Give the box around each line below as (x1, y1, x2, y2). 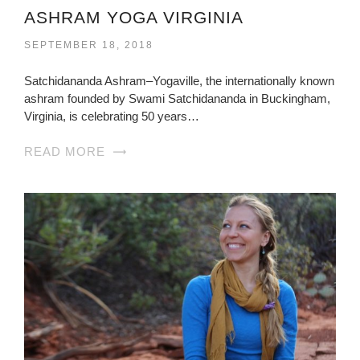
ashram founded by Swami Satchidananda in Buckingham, (24, 91, 330, 105)
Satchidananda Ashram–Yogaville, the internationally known (24, 73, 334, 88)
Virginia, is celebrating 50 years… (24, 108, 199, 123)
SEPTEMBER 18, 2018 (24, 39, 153, 51)
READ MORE (24, 144, 105, 158)
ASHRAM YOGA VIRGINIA (24, 7, 243, 27)
